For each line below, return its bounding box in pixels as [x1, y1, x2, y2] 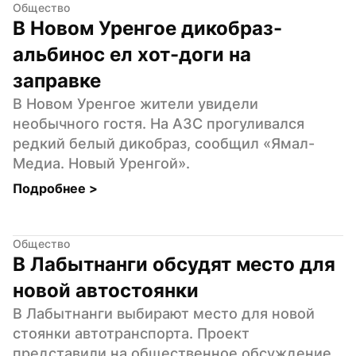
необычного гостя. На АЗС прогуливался [13, 114, 304, 132]
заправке [13, 68, 101, 92]
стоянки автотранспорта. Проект [13, 324, 250, 342]
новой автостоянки [13, 278, 199, 302]
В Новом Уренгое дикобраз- [13, 16, 282, 40]
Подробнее [13, 180, 89, 196]
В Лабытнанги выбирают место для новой [13, 304, 315, 322]
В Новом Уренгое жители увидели [13, 95, 258, 112]
